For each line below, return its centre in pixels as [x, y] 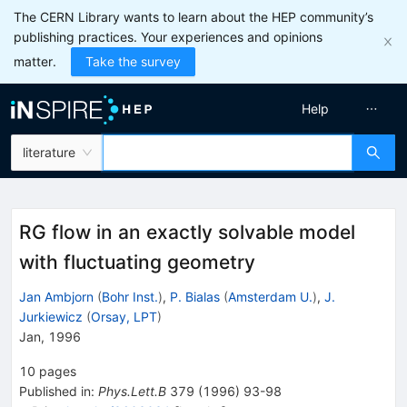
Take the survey [133, 61]
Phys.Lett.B [132, 391]
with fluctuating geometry [137, 262]
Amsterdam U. [270, 296]
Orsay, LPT [124, 316]
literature [49, 152]
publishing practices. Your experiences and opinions [168, 37]
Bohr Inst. [130, 296]
